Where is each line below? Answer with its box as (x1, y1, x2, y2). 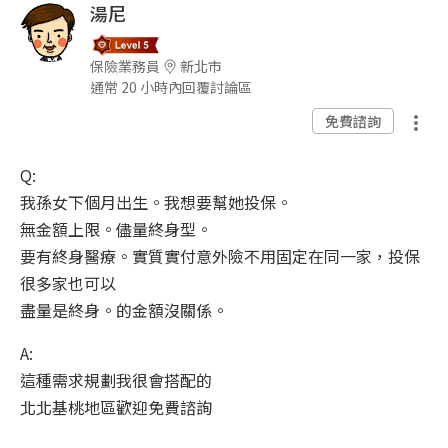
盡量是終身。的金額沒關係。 (20, 298, 228, 323)
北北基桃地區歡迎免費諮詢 (20, 395, 212, 420)
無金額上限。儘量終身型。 (20, 217, 212, 242)
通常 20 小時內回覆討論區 (90, 77, 252, 98)
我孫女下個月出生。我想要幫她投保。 (20, 190, 292, 215)
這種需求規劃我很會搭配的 (20, 368, 212, 393)
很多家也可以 (20, 271, 116, 296)
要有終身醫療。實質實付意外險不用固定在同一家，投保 (20, 244, 420, 269)
